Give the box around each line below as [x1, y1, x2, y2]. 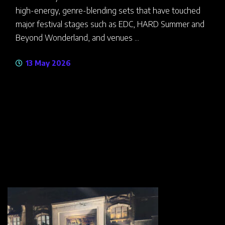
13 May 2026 [24, 58, 71, 67]
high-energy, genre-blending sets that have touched [16, 5, 200, 16]
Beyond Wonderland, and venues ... [16, 32, 139, 43]
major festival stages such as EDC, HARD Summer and [16, 19, 204, 29]
